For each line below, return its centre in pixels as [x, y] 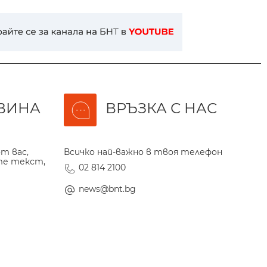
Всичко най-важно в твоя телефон [143, 152]
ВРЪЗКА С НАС [161, 108]
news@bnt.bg [107, 189]
